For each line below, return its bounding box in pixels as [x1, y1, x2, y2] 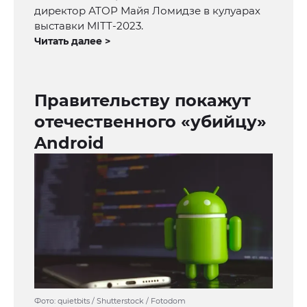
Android [34, 133, 104, 153]
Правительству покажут [34, 90, 251, 111]
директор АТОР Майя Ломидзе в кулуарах [34, 4, 260, 18]
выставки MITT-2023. [34, 19, 143, 33]
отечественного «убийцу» [34, 112, 267, 132]
